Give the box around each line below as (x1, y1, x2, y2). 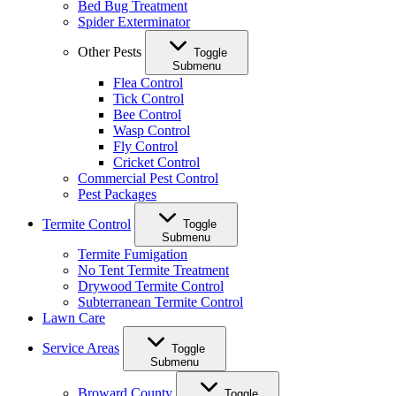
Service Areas (42, 339, 119, 355)
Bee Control (113, 106, 181, 122)
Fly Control (113, 138, 178, 154)
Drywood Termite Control (78, 278, 224, 294)
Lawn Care (42, 310, 105, 326)
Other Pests (78, 43, 141, 59)
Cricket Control (113, 154, 200, 170)
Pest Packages (78, 186, 156, 202)
